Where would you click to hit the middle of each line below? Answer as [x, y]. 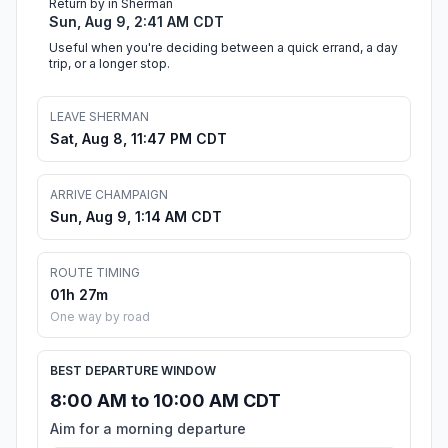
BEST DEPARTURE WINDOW [133, 371]
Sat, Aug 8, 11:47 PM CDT [138, 139]
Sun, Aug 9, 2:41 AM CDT [136, 22]
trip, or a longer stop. [109, 64]
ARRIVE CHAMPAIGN [109, 195]
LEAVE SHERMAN [99, 117]
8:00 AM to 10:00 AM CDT [165, 401]
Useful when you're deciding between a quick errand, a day [223, 48]
